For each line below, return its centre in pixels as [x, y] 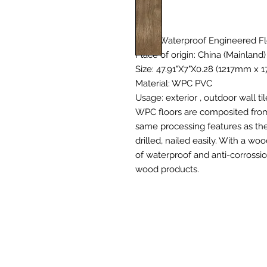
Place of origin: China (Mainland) [201, 55]
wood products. [167, 169]
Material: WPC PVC [174, 83]
